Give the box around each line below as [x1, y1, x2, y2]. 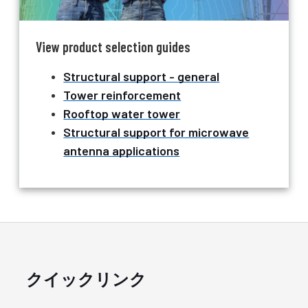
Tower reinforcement [63, 87, 181, 103]
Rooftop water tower [63, 106, 181, 122]
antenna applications [63, 143, 180, 159]
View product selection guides [36, 38, 191, 56]
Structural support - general [63, 69, 220, 85]
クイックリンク [26, 269, 147, 289]
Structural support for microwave [63, 124, 250, 140]
